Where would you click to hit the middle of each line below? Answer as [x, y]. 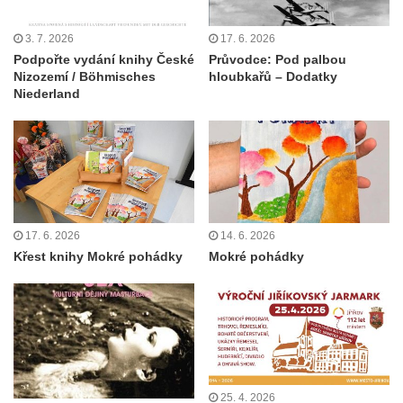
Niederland [47, 94]
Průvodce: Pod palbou [278, 60]
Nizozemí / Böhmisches [85, 77]
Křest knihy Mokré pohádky [98, 256]
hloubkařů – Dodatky [273, 77]
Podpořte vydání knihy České [104, 60]
